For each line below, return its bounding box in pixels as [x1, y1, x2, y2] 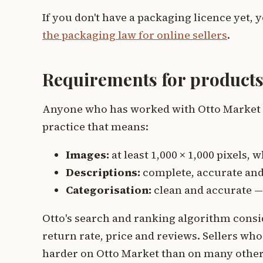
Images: [66, 147, 109, 162]
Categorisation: [66, 183, 151, 197]
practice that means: [42, 119, 149, 134]
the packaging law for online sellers [42, 28, 227, 42]
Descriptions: [66, 165, 140, 180]
